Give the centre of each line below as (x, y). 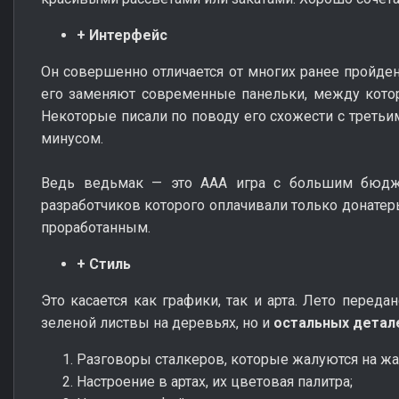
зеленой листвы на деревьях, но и (157, 322)
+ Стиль (104, 264)
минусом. (72, 138)
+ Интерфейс (122, 35)
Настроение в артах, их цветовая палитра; (215, 381)
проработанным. (96, 227)
